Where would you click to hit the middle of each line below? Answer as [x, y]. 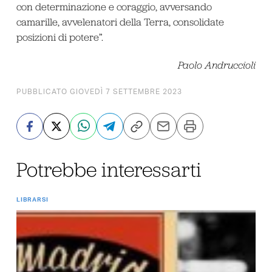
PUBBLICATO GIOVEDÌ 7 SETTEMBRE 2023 [99, 91]
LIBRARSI [32, 200]
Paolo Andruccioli [217, 65]
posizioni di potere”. [59, 37]
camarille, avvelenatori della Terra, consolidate [120, 22]
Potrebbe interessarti [109, 169]
